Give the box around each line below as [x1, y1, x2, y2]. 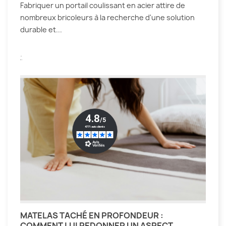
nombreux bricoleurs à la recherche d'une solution [20, 12, 195, 22]
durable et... [20, 24, 62, 34]
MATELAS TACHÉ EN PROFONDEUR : [20, 210, 163, 221]
